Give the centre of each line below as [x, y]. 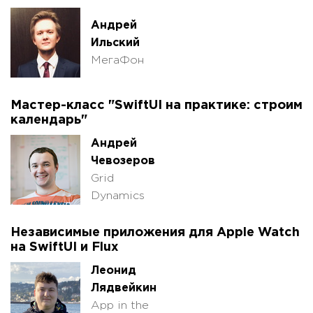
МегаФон [117, 60]
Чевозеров [123, 161]
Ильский [115, 43]
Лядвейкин [124, 289]
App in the [120, 306]
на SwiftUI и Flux [65, 248]
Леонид [114, 271]
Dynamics [118, 196]
